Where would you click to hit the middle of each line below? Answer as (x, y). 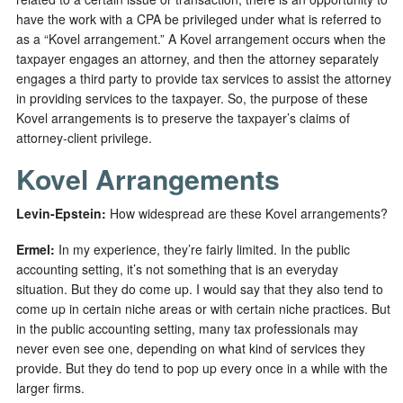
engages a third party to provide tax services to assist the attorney (204, 78)
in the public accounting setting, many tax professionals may (187, 328)
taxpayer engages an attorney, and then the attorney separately (197, 58)
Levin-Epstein (59, 214)
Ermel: (36, 249)
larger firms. (50, 387)
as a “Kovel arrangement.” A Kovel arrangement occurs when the (201, 38)
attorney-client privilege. (84, 137)
